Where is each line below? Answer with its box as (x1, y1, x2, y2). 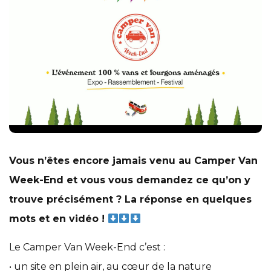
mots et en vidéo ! (9, 213, 108, 225)
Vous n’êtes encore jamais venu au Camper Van (9, 155, 258, 167)
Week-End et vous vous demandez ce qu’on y (9, 174, 250, 186)
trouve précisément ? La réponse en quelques (9, 194, 252, 206)
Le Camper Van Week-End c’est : (9, 241, 165, 253)
